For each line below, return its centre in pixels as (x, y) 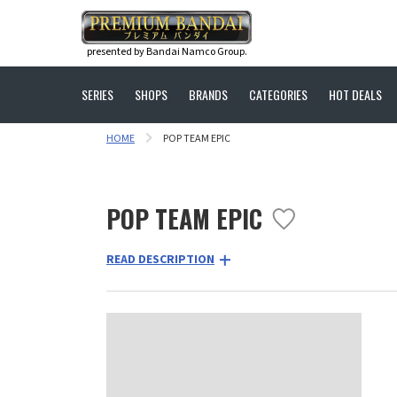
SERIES (97, 94)
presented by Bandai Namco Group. (167, 51)
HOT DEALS (355, 94)
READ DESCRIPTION (160, 260)
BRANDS (208, 94)
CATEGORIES (278, 94)
